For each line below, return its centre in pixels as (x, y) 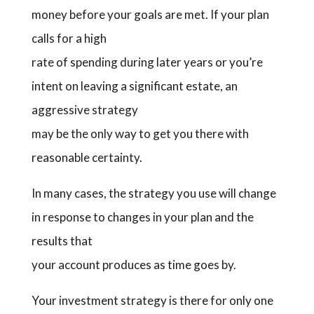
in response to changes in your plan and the (142, 217)
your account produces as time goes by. (134, 265)
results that (62, 241)
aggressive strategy (84, 110)
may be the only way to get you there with (140, 134)
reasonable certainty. (87, 157)
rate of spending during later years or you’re (147, 62)
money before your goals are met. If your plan (150, 14)
